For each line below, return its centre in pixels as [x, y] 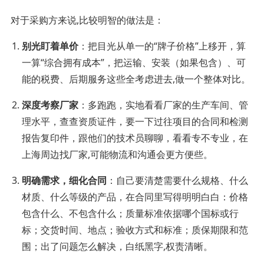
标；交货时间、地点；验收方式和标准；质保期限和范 [135, 230]
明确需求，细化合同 [65, 181]
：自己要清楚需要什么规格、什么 [178, 181]
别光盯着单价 [50, 46]
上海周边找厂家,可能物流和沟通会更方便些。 [118, 155]
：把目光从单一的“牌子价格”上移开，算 [162, 46]
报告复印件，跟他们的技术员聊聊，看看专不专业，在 [135, 138]
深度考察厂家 [50, 105]
